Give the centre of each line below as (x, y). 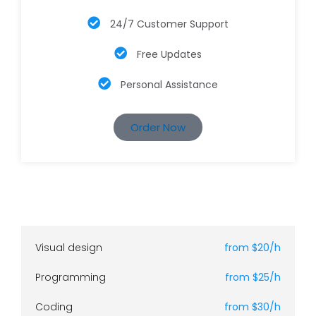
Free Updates (169, 54)
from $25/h (253, 277)
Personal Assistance (169, 85)
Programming (71, 277)
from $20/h (253, 248)
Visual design (69, 247)
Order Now (158, 127)
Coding (54, 306)
